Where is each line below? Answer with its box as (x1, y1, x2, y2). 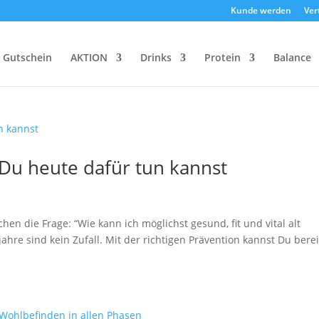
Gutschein (2, 51, 52, 64)
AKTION (70, 51, 108, 64)
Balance (273, 51, 311, 64)
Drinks (140, 51, 172, 64)
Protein (204, 51, 241, 64)
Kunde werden (230, 4, 291, 16)
